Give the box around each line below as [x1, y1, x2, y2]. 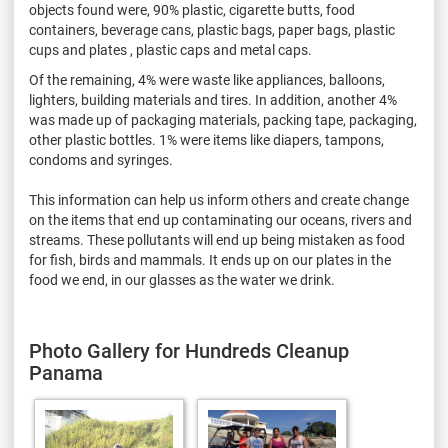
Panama [29, 361, 103, 386]
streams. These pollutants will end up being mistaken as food [29, 232, 405, 249]
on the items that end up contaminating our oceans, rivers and [29, 212, 412, 229]
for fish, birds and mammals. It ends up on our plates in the [29, 252, 391, 269]
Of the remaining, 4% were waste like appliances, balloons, [29, 72, 385, 89]
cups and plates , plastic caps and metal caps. [29, 42, 312, 59]
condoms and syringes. [29, 152, 173, 169]
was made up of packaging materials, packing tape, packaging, [29, 112, 417, 129]
